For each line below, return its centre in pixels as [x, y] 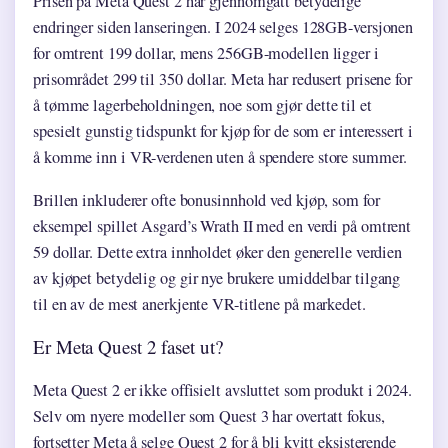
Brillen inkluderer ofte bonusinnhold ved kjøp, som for [206, 199]
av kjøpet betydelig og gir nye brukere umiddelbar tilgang [217, 277]
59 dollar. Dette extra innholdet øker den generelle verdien [218, 251]
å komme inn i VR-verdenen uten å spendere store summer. [220, 156]
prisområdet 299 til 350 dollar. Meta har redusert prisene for [222, 78]
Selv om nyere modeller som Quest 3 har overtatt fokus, [209, 415]
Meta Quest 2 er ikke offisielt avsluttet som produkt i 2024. [222, 389]
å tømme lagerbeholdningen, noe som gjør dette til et [202, 104]
